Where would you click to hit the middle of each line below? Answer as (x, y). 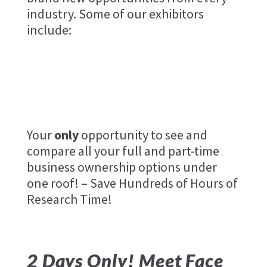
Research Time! (69, 199)
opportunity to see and (143, 134)
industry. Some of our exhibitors (116, 13)
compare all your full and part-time (123, 150)
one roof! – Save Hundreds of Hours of (132, 183)
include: (49, 30)
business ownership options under (122, 167)
